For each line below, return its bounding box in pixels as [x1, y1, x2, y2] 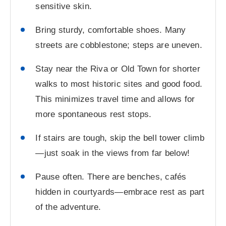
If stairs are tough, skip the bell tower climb [35, 133, 204, 143]
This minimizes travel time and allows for [35, 94, 195, 104]
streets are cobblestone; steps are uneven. [35, 40, 202, 50]
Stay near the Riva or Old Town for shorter [35, 64, 200, 74]
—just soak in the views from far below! [35, 148, 190, 158]
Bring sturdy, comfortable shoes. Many [35, 25, 186, 35]
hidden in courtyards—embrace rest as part [35, 187, 205, 197]
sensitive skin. [35, 2, 92, 12]
